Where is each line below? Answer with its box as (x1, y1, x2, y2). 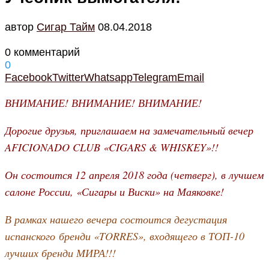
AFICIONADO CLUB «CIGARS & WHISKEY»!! (5, 139, 219, 154)
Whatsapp (84, 71, 133, 83)
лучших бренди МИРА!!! (5, 245, 116, 260)
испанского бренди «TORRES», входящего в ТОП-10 (5, 228, 244, 243)
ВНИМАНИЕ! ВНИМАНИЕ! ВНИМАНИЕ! (5, 95, 202, 110)
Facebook (5, 71, 52, 83)
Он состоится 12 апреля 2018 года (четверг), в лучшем (5, 167, 264, 182)
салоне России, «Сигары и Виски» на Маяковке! (5, 184, 224, 199)
